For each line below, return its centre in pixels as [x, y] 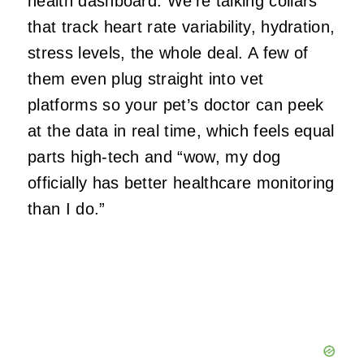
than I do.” [67, 209]
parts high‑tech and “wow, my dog [154, 157]
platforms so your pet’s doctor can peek [176, 105]
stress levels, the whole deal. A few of [168, 53]
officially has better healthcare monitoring [181, 183]
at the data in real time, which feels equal [181, 131]
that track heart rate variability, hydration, [182, 27]
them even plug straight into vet [146, 79]
